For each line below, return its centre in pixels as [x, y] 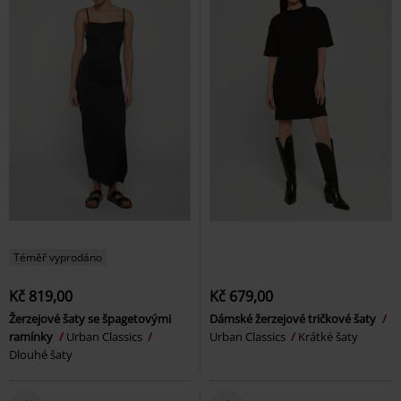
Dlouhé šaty [41, 354]
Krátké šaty [328, 336]
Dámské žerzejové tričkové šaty [294, 318]
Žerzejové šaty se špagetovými [90, 318]
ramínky [32, 336]
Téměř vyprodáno [58, 257]
